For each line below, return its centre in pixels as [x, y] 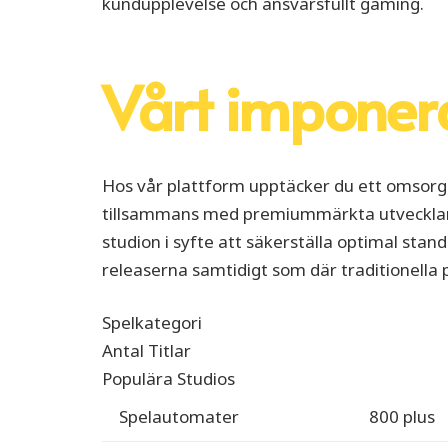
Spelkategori [152, 323]
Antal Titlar [146, 351]
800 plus [402, 417]
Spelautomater [179, 417]
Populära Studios [168, 379]
